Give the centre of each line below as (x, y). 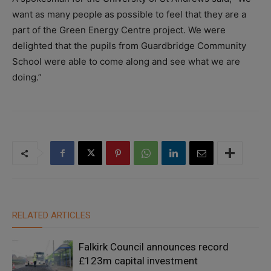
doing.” (27, 77)
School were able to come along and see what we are (126, 62)
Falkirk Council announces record (154, 247)
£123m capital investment (138, 261)
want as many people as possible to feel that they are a (129, 15)
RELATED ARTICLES (51, 216)
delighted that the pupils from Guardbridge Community (129, 46)
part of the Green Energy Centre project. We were (119, 30)
